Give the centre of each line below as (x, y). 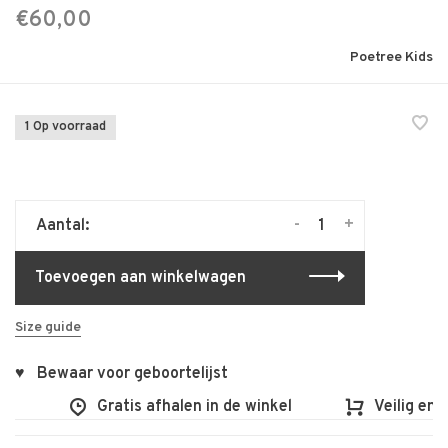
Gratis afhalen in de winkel (175, 406)
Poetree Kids (391, 57)
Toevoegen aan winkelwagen (140, 277)
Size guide (48, 327)
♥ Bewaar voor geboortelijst (121, 373)
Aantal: (62, 225)
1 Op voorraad (65, 126)
